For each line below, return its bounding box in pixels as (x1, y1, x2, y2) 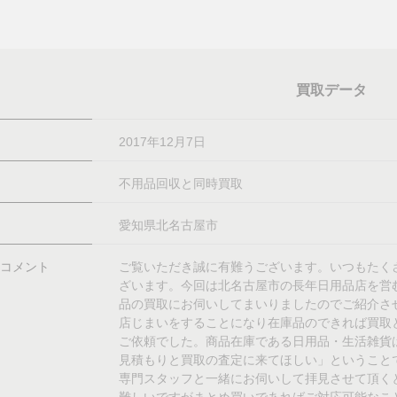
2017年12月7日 (119, 135, 206, 150)
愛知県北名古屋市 (119, 218, 218, 233)
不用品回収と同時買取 (119, 176, 243, 191)
